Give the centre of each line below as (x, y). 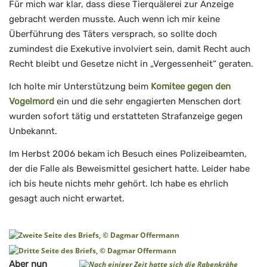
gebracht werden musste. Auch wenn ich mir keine (114, 19)
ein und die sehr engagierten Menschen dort (148, 102)
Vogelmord (32, 102)
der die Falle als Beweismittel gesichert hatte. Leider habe (129, 169)
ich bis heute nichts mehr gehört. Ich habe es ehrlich (119, 184)
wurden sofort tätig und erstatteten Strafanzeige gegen (126, 117)
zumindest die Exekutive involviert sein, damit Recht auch (130, 49)
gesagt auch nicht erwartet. (67, 199)
